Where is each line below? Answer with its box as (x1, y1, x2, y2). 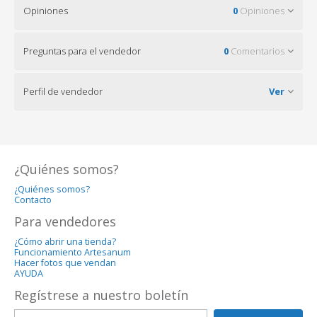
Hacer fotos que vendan (14, 256, 116, 269)
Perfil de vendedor (23, 84, 103, 98)
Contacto (14, 193, 52, 206)
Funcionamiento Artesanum (14, 246, 131, 258)
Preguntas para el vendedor (23, 44, 141, 57)
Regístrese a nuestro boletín (14, 286, 188, 304)
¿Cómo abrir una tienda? (14, 235, 116, 248)
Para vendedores (14, 212, 116, 230)
